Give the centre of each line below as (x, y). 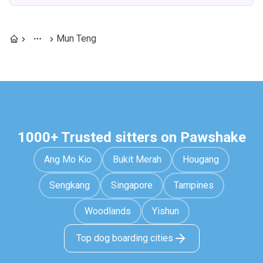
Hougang (201, 159)
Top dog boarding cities (124, 238)
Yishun (165, 211)
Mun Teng (76, 38)
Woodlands (107, 211)
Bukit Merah (137, 159)
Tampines (194, 185)
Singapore (132, 185)
